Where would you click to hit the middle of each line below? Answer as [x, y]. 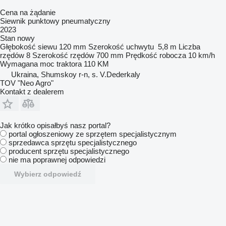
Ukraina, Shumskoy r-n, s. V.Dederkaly [76, 74]
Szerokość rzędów [63, 55]
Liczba [189, 46]
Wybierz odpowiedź [48, 174]
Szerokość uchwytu [121, 46]
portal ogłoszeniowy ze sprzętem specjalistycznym [93, 134]
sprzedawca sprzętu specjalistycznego [73, 142]
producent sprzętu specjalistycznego [69, 151]
